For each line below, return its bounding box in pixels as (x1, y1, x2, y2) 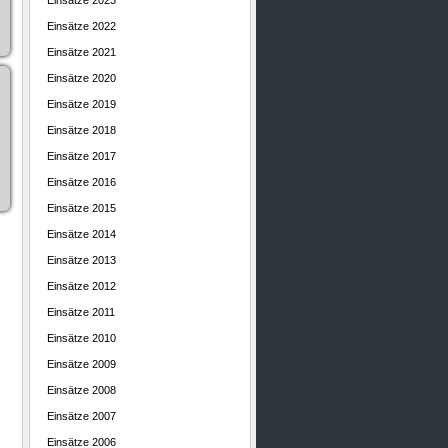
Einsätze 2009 (47, 358, 116, 370)
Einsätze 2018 (47, 124, 116, 136)
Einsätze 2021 (47, 46, 116, 58)
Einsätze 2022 (47, 20, 116, 32)
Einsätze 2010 (47, 332, 116, 344)
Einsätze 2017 (47, 150, 116, 162)
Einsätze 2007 (47, 410, 116, 422)
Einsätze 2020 (47, 72, 116, 84)
